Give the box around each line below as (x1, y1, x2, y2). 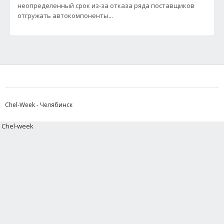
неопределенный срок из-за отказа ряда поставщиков (17, 1, 194, 10)
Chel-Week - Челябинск (5, 100, 72, 109)
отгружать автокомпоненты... (17, 11, 113, 20)
